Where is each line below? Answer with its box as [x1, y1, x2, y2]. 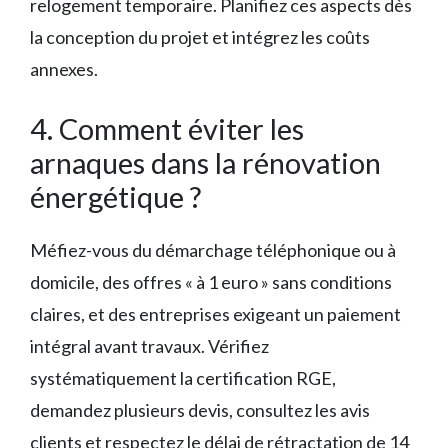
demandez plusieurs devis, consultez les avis [30, 398, 370, 421]
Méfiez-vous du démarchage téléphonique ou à [30, 238, 396, 261]
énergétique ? [30, 178, 201, 214]
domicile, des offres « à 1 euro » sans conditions [30, 270, 392, 293]
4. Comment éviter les [30, 110, 304, 146]
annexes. [30, 57, 98, 80]
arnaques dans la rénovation [30, 144, 381, 180]
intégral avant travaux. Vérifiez [30, 334, 269, 357]
